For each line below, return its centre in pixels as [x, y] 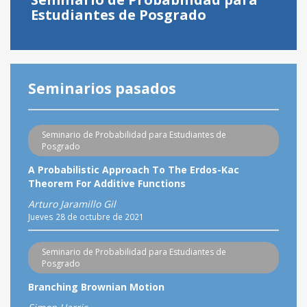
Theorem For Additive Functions [107, 183]
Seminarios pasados [102, 88]
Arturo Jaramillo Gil [72, 204]
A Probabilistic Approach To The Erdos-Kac [134, 169]
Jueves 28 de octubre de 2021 [86, 216]
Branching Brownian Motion [96, 286]
